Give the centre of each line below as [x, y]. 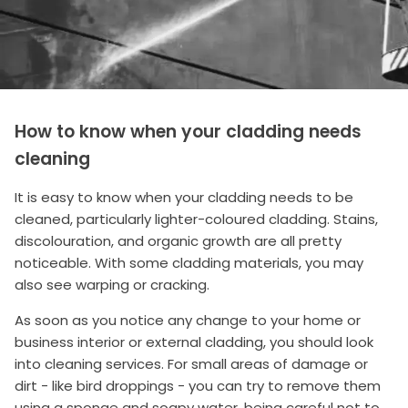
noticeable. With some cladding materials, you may [189, 262]
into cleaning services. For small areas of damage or [191, 363]
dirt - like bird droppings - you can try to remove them [198, 385]
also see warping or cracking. [112, 284]
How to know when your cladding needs [188, 131]
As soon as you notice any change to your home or [188, 320]
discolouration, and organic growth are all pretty [178, 240]
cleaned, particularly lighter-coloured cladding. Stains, [196, 219]
